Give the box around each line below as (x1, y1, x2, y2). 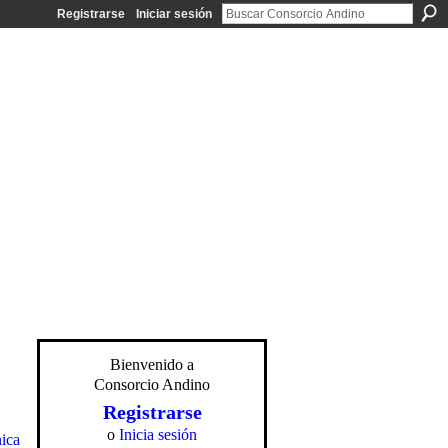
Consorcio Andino (94, 376, 210, 393)
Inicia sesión (119, 426, 197, 443)
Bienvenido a (110, 356, 194, 373)
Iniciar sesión (136, 7, 212, 21)
